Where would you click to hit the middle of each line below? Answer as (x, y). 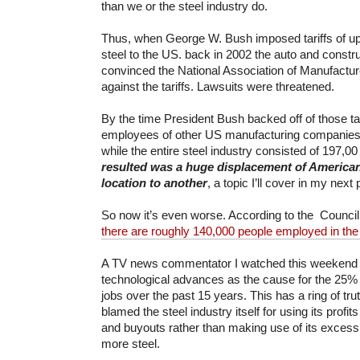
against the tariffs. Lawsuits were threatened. (218, 86)
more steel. (131, 343)
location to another (154, 182)
